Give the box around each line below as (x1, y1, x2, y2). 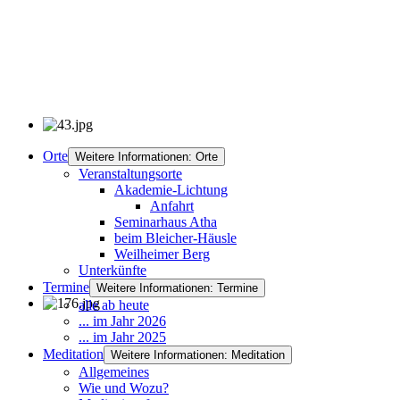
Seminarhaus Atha (114, 214, 217, 230)
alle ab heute (79, 297, 149, 313)
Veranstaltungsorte (79, 166, 182, 182)
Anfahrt (150, 198, 194, 214)
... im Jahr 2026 (79, 313, 166, 329)
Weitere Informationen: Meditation (111, 348, 285, 362)
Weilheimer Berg (114, 246, 210, 262)
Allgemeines (79, 364, 149, 380)
